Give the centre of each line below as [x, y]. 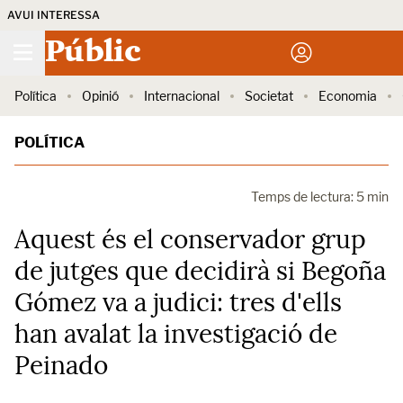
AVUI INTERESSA [54, 15]
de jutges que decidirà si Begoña [200, 271]
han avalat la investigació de [176, 334]
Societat [269, 96]
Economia [348, 96]
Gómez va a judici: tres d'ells [178, 302]
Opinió [100, 96]
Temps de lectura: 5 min [320, 197]
